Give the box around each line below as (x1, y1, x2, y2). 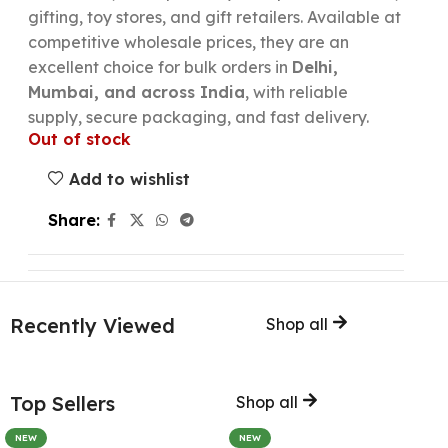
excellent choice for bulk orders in (27, 57, 292, 77)
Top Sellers (10, 391, 115, 417)
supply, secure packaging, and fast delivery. (27, 107, 369, 127)
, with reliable (244, 82, 348, 102)
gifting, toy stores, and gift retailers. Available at (27, 7, 401, 27)
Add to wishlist (68, 168, 190, 189)
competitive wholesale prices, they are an (27, 32, 349, 52)
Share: (47, 210, 100, 231)
